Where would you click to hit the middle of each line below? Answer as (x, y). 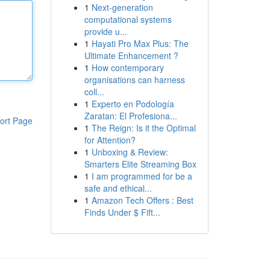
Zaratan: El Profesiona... (130, 116)
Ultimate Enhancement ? (131, 55)
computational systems (128, 19)
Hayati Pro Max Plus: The (140, 43)
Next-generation (122, 7)
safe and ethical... (118, 188)
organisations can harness (134, 80)
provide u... (105, 31)
